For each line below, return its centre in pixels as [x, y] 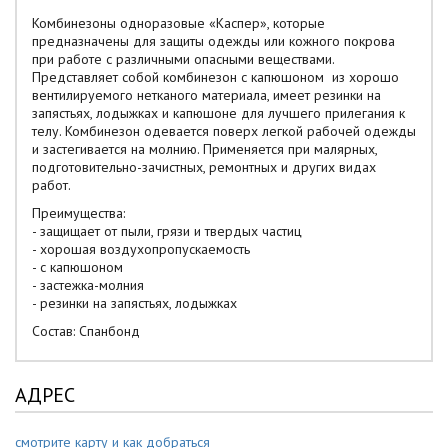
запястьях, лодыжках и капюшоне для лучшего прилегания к [218, 113]
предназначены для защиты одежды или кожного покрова [213, 41]
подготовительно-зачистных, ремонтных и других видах [204, 167]
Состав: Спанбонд [88, 331]
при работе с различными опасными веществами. [183, 59]
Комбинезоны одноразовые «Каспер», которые [178, 23]
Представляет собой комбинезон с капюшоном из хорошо [215, 77]
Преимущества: [78, 213]
